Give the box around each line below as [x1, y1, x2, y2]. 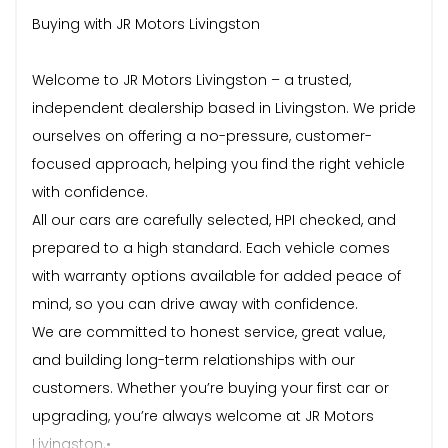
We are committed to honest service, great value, [32, 321, 385, 342]
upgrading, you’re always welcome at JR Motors [32, 405, 374, 426]
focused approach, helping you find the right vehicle [32, 153, 405, 174]
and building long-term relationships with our [32, 349, 355, 370]
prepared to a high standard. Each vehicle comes [32, 237, 390, 258]
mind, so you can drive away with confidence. [32, 293, 358, 314]
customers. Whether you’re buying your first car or [32, 377, 389, 398]
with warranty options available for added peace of [32, 265, 401, 286]
